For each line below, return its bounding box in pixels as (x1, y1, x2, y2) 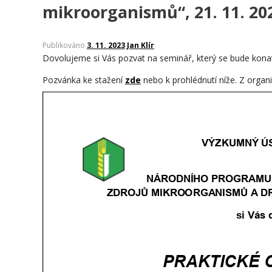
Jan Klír (127, 40, 154, 50)
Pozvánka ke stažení (42, 74, 125, 86)
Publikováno (47, 40, 87, 50)
